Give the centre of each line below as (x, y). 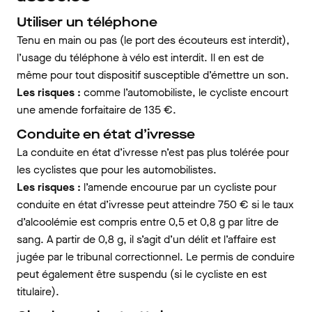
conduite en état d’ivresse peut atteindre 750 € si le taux (155, 204)
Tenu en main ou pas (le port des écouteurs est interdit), (153, 40)
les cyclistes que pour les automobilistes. (117, 170)
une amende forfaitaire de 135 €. (96, 110)
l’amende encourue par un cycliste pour (179, 187)
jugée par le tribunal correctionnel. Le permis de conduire (156, 257)
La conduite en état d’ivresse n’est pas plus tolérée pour (153, 152)
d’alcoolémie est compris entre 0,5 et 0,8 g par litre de (148, 222)
